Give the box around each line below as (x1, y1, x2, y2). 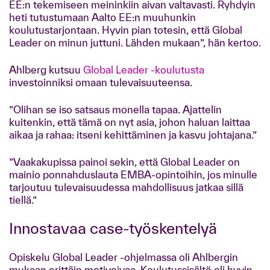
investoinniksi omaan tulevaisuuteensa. (9, 77, 192, 88)
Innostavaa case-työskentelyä (13, 219, 217, 237)
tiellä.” (9, 194, 37, 206)
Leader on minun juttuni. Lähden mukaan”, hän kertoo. (9, 37, 261, 48)
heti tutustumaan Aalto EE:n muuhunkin (9, 11, 196, 23)
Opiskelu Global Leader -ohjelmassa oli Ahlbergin (9, 251, 238, 263)
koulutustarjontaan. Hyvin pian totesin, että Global (9, 24, 242, 36)
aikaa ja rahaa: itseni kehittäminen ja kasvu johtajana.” (9, 129, 257, 140)
